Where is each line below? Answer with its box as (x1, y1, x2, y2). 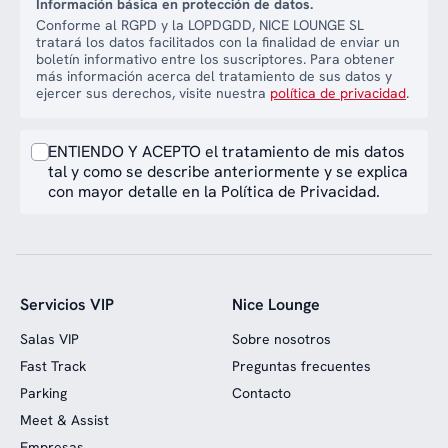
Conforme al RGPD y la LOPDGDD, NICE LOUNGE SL (36, 16, 364, 34)
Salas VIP (20, 330, 79, 348)
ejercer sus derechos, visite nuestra (36, 84, 270, 102)
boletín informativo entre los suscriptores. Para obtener (36, 50, 395, 68)
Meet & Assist (20, 411, 109, 429)
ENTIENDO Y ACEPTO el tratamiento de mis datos (48, 141, 405, 162)
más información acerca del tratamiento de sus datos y (36, 67, 392, 85)
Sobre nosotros (232, 330, 331, 348)
